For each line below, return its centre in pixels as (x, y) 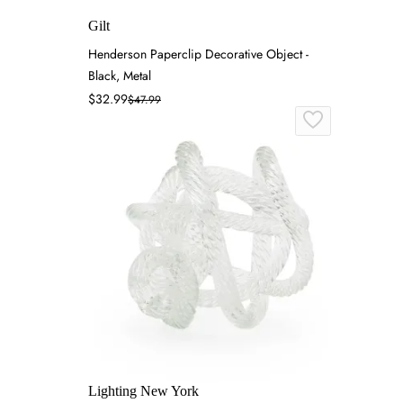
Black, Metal (120, 76)
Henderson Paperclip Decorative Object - (198, 54)
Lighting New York (143, 391)
